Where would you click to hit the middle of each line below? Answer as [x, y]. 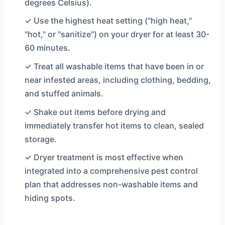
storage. [40, 139]
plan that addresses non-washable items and [111, 185]
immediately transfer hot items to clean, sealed [114, 125]
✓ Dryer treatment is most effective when [104, 157]
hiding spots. [50, 198]
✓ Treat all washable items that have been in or [114, 66]
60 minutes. [47, 48]
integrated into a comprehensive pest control [111, 171]
